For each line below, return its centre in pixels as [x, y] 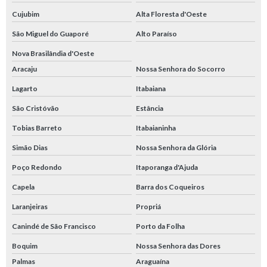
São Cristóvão [35, 108]
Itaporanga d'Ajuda [167, 167]
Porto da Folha [160, 226]
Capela [23, 187]
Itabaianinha [156, 128]
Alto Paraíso [156, 34]
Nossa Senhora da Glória [176, 148]
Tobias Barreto [37, 128]
